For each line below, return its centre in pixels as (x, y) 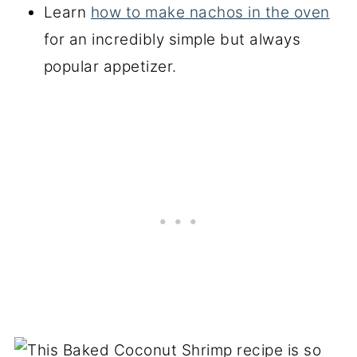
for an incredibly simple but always (172, 39)
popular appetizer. (110, 66)
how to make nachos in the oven (210, 12)
